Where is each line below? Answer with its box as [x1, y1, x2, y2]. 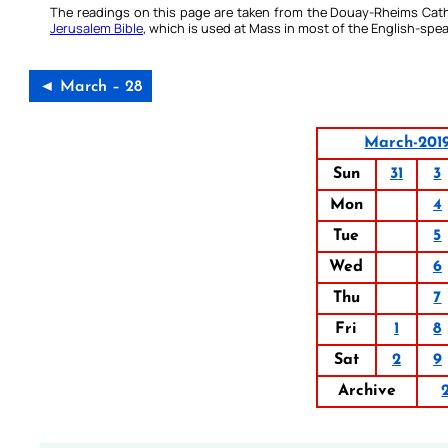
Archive [337, 383, 396, 400]
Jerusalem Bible [50, 19, 143, 38]
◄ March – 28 [39, 79, 142, 96]
